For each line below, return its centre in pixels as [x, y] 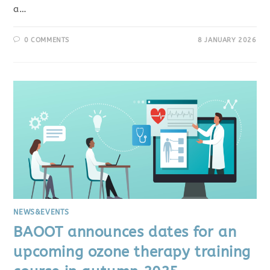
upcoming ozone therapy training [132, 252]
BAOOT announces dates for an [125, 232]
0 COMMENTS [47, 40]
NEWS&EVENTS [42, 212]
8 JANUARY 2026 [227, 40]
